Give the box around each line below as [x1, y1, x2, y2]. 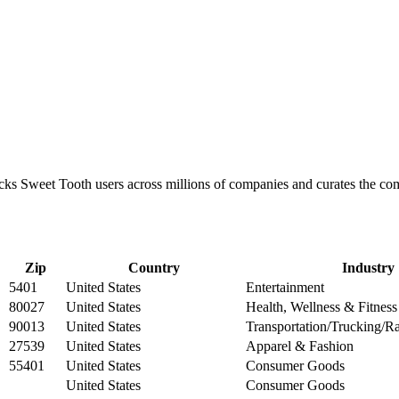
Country [128, 259, 180, 275]
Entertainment [246, 279, 324, 295]
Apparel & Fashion [246, 338, 354, 354]
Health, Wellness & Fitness [246, 298, 397, 314]
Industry [341, 259, 395, 275]
